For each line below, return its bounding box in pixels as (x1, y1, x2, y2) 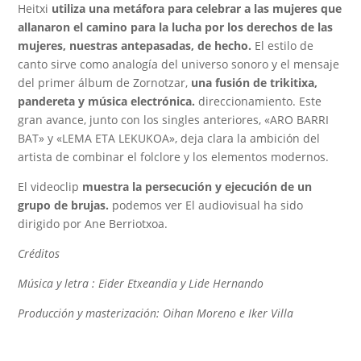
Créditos (18, 246, 60, 261)
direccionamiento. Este (195, 93, 322, 109)
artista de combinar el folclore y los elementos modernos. (18, 149, 330, 164)
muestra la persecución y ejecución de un (82, 179, 313, 194)
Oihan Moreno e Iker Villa (163, 305, 294, 321)
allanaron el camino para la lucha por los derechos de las (18, 19, 334, 35)
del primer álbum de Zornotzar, (18, 75, 189, 90)
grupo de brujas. (18, 197, 110, 213)
